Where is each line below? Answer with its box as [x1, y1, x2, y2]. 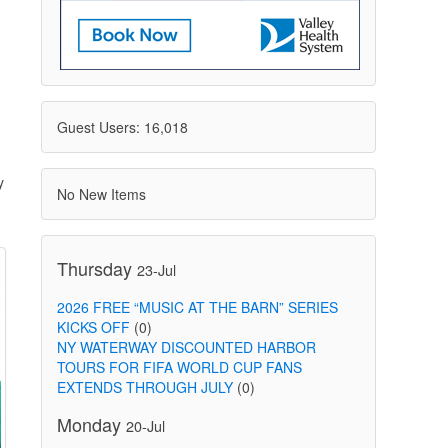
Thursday [56, 255, 137, 281]
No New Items [56, 184, 146, 204]
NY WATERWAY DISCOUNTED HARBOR [56, 337, 316, 357]
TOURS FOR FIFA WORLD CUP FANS [56, 357, 302, 377]
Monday [56, 411, 126, 437]
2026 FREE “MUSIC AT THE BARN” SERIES [56, 297, 338, 317]
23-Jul [136, 259, 176, 280]
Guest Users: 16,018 [56, 117, 188, 137]
